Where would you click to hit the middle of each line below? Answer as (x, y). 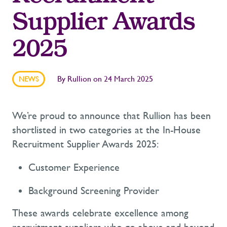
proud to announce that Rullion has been (124, 116)
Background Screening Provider (94, 191)
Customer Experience (74, 168)
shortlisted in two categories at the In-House (106, 130)
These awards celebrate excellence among (100, 213)
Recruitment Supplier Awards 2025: (85, 144)
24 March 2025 (128, 79)
